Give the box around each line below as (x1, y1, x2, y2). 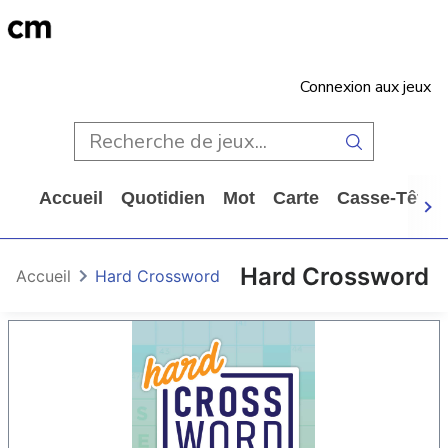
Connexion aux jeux (300, 76, 431, 98)
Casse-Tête (337, 188, 433, 208)
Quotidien (121, 188, 205, 208)
